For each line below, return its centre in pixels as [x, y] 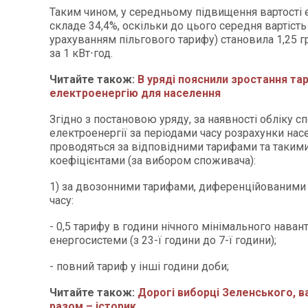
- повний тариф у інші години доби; [139, 266]
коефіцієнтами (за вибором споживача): [153, 161]
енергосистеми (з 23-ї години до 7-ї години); [163, 240]
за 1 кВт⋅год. [81, 53]
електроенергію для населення [135, 93]
